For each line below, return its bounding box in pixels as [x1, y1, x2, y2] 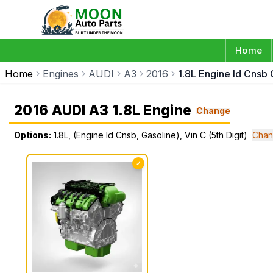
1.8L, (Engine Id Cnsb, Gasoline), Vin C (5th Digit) [54, 130, 247, 140]
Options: [14, 130, 51, 140]
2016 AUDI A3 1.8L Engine [14, 102, 192, 119]
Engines [43, 68, 79, 80]
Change [196, 105, 231, 116]
